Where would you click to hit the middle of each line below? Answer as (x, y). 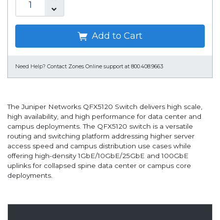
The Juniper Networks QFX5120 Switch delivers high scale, (105, 107)
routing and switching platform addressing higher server (101, 136)
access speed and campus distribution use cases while (99, 146)
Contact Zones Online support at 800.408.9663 (105, 67)
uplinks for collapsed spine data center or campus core (99, 166)
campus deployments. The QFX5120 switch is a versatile (100, 126)
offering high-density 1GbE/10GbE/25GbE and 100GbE (98, 156)
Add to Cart (116, 36)
